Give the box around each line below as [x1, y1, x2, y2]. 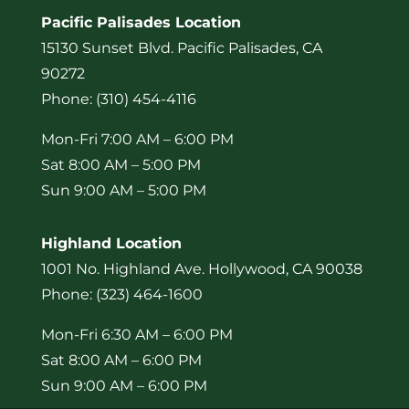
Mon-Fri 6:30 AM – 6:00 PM [40, 325, 233, 343]
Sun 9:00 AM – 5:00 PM [40, 181, 206, 199]
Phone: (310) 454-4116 [40, 89, 196, 108]
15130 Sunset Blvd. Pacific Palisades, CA [40, 38, 322, 57]
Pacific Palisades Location [40, 13, 241, 31]
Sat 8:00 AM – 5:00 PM [40, 155, 201, 173]
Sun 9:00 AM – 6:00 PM [40, 376, 207, 394]
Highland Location [40, 234, 182, 252]
